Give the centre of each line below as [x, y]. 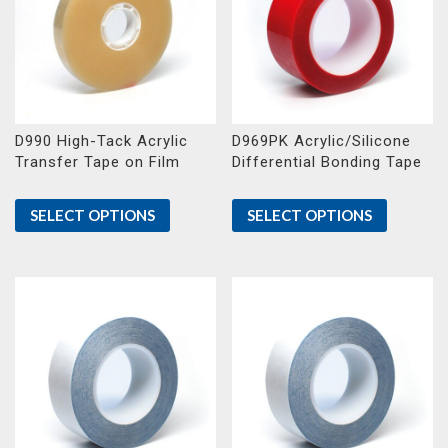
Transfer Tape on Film [97, 162]
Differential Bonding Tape [327, 162]
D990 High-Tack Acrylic [101, 141]
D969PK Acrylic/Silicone [322, 141]
